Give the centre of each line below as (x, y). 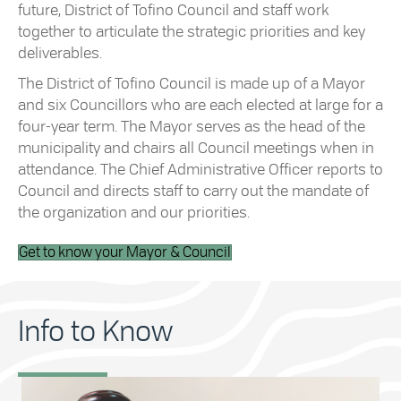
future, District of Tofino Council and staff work (173, 11)
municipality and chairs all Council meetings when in (196, 149)
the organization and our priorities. (134, 213)
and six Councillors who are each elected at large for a (200, 106)
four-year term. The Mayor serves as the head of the (192, 127)
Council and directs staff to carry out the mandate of (193, 192)
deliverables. (60, 54)
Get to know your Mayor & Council (125, 253)
